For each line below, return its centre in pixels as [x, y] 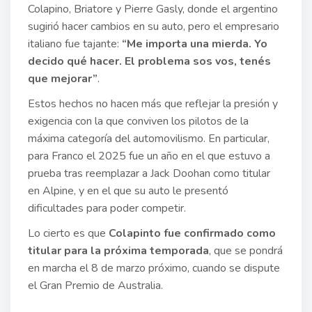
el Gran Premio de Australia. [95, 286]
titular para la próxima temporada [118, 251]
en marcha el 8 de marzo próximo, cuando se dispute [154, 268]
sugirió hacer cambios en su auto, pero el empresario [154, 26]
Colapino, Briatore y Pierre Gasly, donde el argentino [153, 9]
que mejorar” [63, 79]
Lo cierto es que [68, 233]
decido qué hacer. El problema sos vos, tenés [149, 61]
